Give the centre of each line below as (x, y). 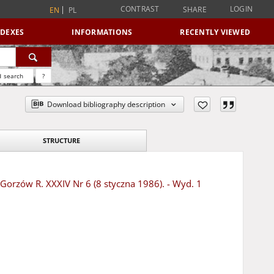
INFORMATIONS (102, 32)
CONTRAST (140, 9)
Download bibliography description (106, 104)
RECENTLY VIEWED (215, 32)
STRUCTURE (61, 140)
